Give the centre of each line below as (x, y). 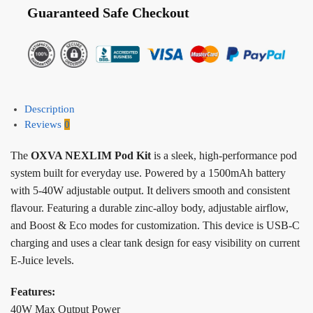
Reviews (44, 125)
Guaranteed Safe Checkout (109, 12)
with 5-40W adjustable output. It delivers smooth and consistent (150, 191)
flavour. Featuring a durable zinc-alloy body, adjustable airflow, (150, 208)
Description (50, 109)
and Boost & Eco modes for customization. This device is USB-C (155, 226)
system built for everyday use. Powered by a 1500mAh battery (148, 173)
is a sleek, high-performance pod (224, 156)
